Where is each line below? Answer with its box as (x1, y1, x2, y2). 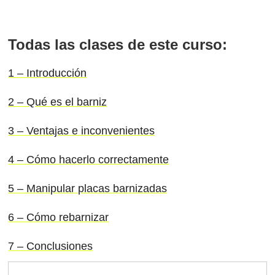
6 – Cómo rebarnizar (8, 211, 109, 223)
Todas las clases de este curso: (8, 36, 228, 53)
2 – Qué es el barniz (8, 95, 107, 108)
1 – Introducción (8, 66, 87, 79)
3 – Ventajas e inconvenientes (8, 124, 155, 137)
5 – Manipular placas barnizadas (8, 182, 168, 195)
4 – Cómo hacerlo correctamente (8, 153, 169, 166)
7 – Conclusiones (8, 239, 93, 252)
